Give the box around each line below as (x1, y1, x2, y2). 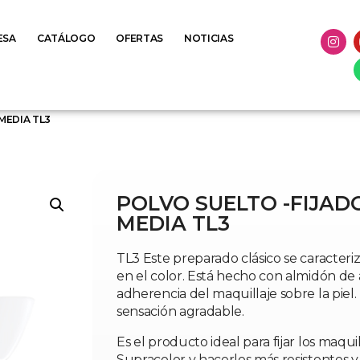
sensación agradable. (117, 304, 244, 319)
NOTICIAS (184, 32, 234, 44)
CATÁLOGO (36, 32, 96, 44)
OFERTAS (116, 32, 164, 44)
